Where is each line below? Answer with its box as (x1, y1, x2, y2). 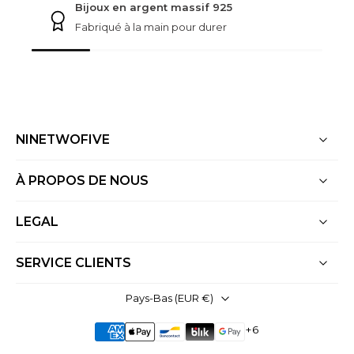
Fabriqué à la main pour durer (75, 21, 228, 33)
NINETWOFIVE (16, 132, 110, 147)
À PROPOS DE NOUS (16, 173, 149, 188)
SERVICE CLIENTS (16, 255, 131, 270)
